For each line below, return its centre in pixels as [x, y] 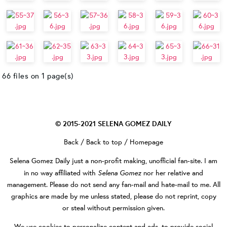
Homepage [146, 142]
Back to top [104, 142]
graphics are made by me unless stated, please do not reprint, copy [113, 196]
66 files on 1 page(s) [38, 76]
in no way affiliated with [61, 173]
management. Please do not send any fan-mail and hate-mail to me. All [113, 184]
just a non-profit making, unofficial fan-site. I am [144, 161]
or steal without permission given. [113, 208]
